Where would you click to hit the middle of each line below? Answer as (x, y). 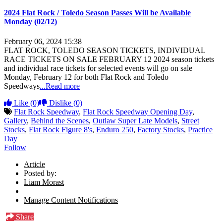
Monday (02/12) (30, 22)
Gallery (15, 120)
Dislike (60, 103)
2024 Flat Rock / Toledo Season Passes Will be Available (97, 13)
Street (190, 120)
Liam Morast (44, 182)
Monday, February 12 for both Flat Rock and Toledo (86, 77)
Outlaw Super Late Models (135, 120)
